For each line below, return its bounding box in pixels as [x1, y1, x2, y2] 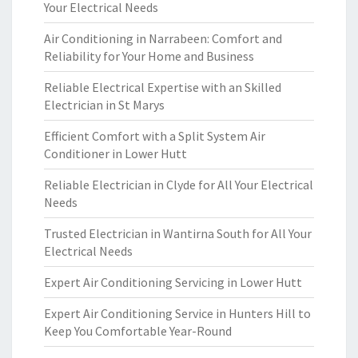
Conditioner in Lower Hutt [44, 145, 187, 161]
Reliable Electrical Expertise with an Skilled [44, 79, 281, 95]
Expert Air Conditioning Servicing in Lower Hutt [44, 274, 302, 290]
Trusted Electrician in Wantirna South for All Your [44, 225, 312, 241]
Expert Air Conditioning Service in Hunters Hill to [44, 305, 311, 321]
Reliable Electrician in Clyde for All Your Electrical [44, 177, 313, 193]
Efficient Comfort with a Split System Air [44, 128, 265, 144]
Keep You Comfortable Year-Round [44, 323, 232, 339]
